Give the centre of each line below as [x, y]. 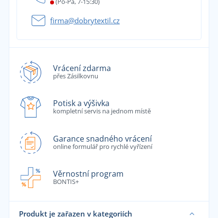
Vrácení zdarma [82, 68]
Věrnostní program [88, 174]
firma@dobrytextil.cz [85, 21]
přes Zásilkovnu [75, 76]
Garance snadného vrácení [102, 138]
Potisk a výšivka [81, 103]
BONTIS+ [66, 182]
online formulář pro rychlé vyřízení [102, 146]
